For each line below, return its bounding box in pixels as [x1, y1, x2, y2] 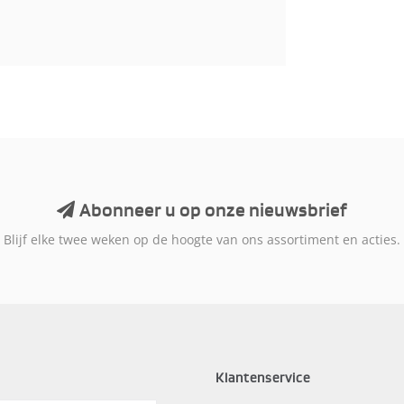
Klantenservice [216, 371, 310, 387]
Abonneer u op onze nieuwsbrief [76, 200, 347, 221]
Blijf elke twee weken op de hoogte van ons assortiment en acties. [4, 230, 400, 248]
